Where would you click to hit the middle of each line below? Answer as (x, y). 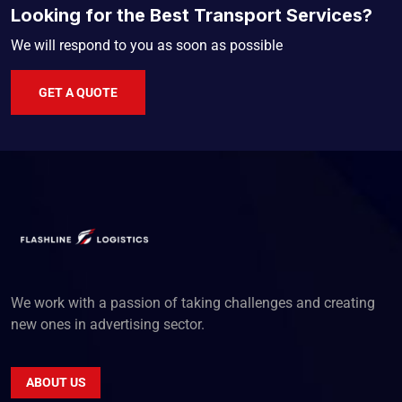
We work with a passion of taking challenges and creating (193, 303)
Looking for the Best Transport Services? (192, 16)
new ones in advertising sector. (108, 325)
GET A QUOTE (78, 92)
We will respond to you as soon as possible (147, 46)
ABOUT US (56, 383)
